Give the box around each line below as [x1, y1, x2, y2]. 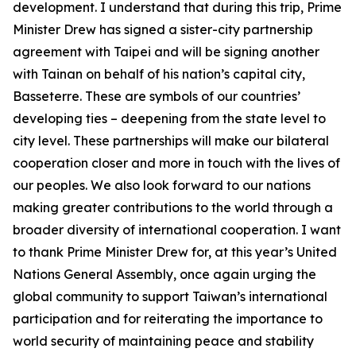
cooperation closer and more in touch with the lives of [13, 155, 340, 171]
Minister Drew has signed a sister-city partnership [13, 21, 313, 37]
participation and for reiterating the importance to [13, 311, 323, 327]
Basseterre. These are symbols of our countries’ [13, 88, 300, 104]
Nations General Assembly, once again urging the [13, 266, 316, 282]
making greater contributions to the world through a [13, 199, 333, 215]
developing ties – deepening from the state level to [13, 110, 326, 126]
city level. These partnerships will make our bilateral [13, 133, 329, 149]
